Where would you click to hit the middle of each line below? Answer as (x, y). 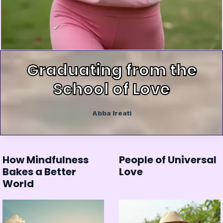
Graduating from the (111, 70)
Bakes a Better (39, 172)
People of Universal (168, 160)
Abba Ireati (111, 113)
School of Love (111, 89)
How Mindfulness (46, 160)
